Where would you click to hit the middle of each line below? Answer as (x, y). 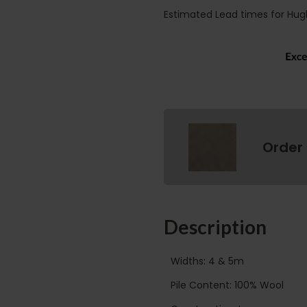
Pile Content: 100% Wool (227, 285)
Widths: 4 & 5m (207, 261)
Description (215, 227)
